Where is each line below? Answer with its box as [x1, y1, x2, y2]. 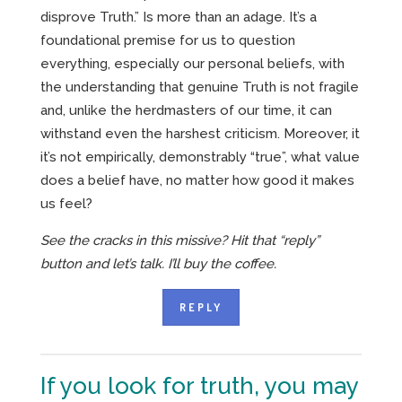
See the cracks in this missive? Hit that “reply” [40, 232, 319, 249]
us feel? [40, 196, 92, 213]
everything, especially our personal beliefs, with [40, 56, 345, 73]
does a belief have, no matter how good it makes [40, 172, 354, 189]
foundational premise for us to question [40, 32, 295, 49]
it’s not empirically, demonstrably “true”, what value [40, 149, 360, 166]
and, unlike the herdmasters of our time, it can [40, 102, 332, 119]
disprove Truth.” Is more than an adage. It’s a [40, 9, 317, 26]
